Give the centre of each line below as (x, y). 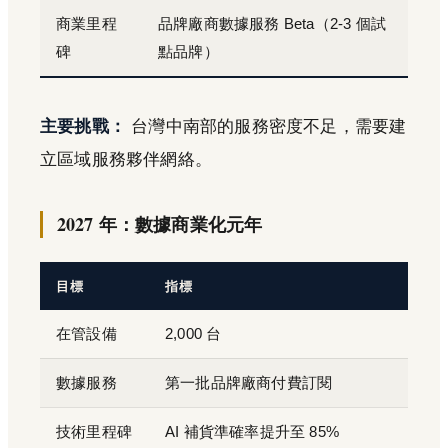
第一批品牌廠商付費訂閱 (249, 383)
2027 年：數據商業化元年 (159, 224)
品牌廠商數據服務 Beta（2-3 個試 (272, 24)
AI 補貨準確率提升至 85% (252, 432)
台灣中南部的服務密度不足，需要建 (266, 127)
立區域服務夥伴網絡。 (126, 160)
